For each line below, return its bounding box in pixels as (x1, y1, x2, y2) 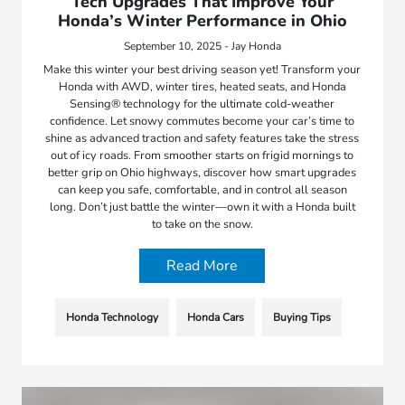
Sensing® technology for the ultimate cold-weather (70, 95, 335, 112)
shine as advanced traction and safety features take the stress (45, 129, 360, 146)
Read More (166, 255, 239, 276)
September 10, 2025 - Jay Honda (123, 38, 281, 53)
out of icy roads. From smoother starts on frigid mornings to (51, 146, 354, 164)
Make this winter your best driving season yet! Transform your (43, 61, 362, 78)
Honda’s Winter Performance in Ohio (57, 9, 347, 32)
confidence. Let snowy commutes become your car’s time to (50, 112, 355, 129)
